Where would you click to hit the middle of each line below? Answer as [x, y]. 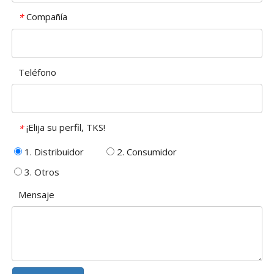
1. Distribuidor [53, 151]
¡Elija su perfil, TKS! [66, 128]
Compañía [47, 16]
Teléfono [37, 72]
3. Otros [41, 172]
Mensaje [36, 194]
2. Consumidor [146, 151]
